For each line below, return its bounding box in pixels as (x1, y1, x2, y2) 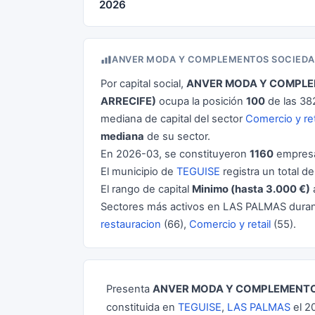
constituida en (106, 301, 178, 314)
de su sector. (144, 130, 210, 143)
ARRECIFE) (101, 95, 156, 108)
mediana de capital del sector (101, 112, 245, 125)
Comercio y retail (189, 218, 271, 231)
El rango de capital (101, 183, 192, 195)
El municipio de (101, 165, 176, 178)
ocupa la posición (156, 95, 246, 108)
